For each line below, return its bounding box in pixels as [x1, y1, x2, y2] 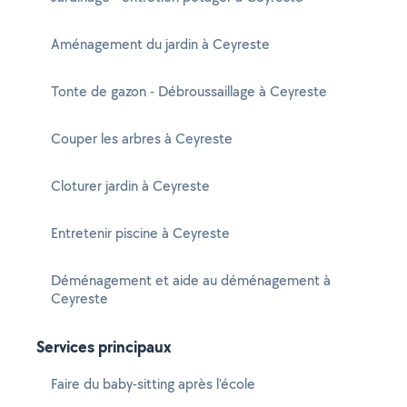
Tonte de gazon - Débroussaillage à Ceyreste [51, 82, 327, 101]
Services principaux [36, 335, 172, 358]
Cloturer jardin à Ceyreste [51, 176, 210, 195]
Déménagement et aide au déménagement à [51, 271, 331, 290]
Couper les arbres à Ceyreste [51, 129, 233, 148]
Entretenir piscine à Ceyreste [51, 223, 230, 243]
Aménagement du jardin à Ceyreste [51, 35, 270, 54]
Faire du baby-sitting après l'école [51, 374, 255, 393]
